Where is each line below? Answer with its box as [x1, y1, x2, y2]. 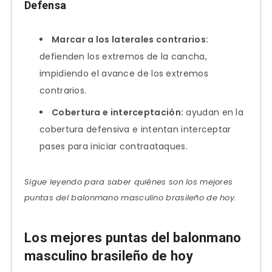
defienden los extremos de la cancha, [39, 50, 207, 63]
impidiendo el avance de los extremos [39, 67, 208, 80]
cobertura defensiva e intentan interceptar [39, 123, 231, 135]
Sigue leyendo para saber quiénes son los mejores [24, 175, 233, 188]
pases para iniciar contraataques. [39, 140, 188, 152]
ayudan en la [183, 106, 244, 118]
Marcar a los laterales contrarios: [52, 33, 209, 46]
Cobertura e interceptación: [52, 106, 184, 118]
